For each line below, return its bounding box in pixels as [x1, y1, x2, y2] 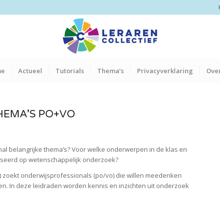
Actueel [18, 66, 42, 75]
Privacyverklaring [137, 66, 193, 75]
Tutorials [55, 66, 84, 75]
